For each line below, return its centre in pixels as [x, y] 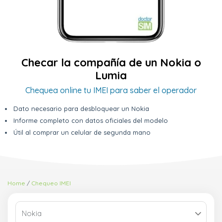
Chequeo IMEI [51, 183]
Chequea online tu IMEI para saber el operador [111, 90]
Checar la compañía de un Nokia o [111, 63]
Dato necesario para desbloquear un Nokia [81, 109]
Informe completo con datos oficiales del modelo [91, 121]
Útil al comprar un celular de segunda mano [82, 133]
